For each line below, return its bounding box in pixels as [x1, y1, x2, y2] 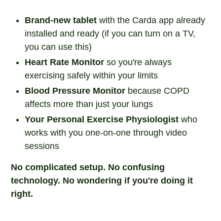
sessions [25, 141, 60, 151]
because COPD [125, 86, 190, 96]
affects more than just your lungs [25, 99, 153, 109]
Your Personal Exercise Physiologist [25, 114, 182, 124]
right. [11, 189, 34, 199]
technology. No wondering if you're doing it [11, 176, 193, 185]
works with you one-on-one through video [25, 128, 187, 138]
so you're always [107, 57, 172, 67]
